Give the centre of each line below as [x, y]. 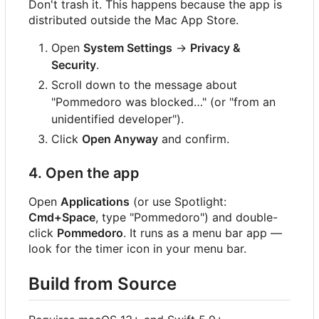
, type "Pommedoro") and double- [187, 217]
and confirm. [194, 138]
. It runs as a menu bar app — [203, 232]
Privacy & [215, 47]
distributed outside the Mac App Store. [134, 20]
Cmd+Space [62, 217]
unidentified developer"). [117, 119]
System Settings [128, 47]
